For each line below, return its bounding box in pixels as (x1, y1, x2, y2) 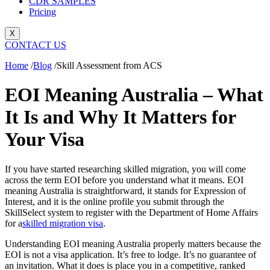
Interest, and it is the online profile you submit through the (5, 196, 224, 207)
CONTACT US (5, 39, 66, 50)
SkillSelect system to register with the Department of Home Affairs (5, 207, 258, 218)
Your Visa (5, 128, 84, 151)
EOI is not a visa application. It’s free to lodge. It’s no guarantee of (5, 249, 256, 260)
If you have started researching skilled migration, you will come (5, 163, 246, 174)
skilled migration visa (22, 218, 103, 228)
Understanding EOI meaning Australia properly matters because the (5, 238, 261, 249)
